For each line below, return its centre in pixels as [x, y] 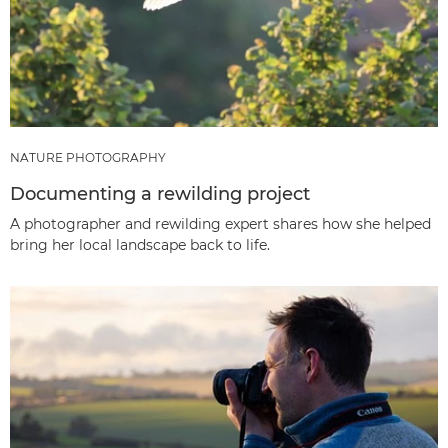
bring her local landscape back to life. [140, 244]
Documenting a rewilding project [160, 193]
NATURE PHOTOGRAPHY [88, 157]
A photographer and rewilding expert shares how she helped [220, 223]
